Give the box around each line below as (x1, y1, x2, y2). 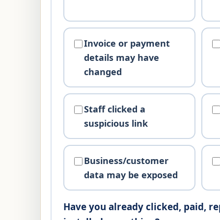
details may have (84, 51, 160, 63)
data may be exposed (84, 168, 178, 181)
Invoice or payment (84, 37, 170, 49)
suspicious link (84, 117, 148, 129)
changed (84, 65, 122, 78)
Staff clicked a (84, 103, 146, 115)
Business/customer (84, 154, 169, 166)
